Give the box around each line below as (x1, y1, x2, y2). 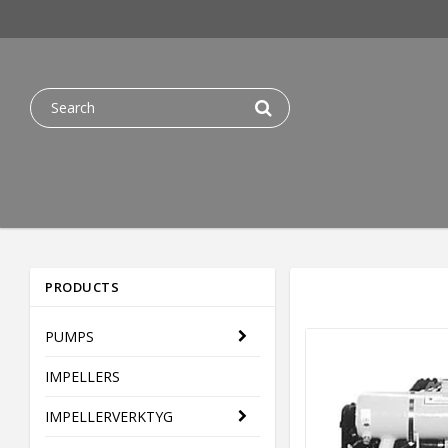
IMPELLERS (45, 367, 120, 386)
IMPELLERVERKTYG (45, 407, 173, 426)
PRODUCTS (45, 278, 119, 296)
